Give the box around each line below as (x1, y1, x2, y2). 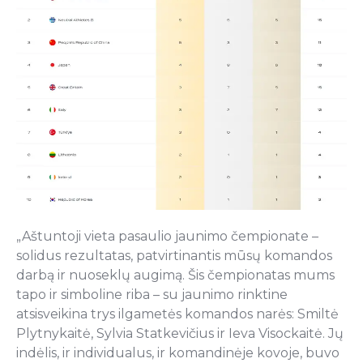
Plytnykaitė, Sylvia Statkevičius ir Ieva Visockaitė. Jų (16, 326, 344, 342)
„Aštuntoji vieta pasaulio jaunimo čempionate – (16, 228, 318, 245)
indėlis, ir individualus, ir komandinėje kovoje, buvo (16, 345, 340, 361)
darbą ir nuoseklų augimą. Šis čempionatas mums (16, 267, 335, 284)
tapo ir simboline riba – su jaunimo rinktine (16, 287, 288, 303)
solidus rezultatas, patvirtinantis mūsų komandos (16, 248, 332, 264)
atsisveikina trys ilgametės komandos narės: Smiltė (16, 306, 339, 322)
